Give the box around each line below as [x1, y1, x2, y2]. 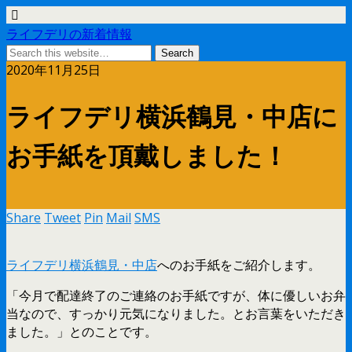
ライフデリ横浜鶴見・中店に [6, 96, 338, 134]
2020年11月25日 [6, 61, 101, 79]
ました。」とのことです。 [6, 322, 157, 340]
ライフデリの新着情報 [6, 24, 132, 42]
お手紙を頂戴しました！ [6, 135, 288, 173]
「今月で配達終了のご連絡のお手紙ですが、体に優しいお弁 [6, 286, 346, 304]
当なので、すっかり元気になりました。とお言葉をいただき [6, 304, 346, 322]
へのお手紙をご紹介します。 [157, 255, 321, 273]
